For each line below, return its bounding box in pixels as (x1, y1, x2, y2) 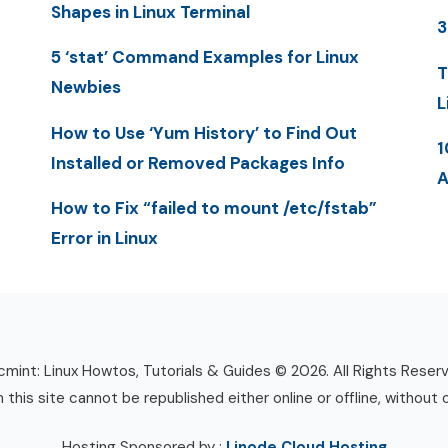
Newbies (50, 76, 121, 99)
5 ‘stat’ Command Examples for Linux (50, 46, 359, 69)
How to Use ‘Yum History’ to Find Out (50, 121, 357, 144)
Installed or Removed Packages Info (50, 151, 345, 174)
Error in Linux (50, 226, 158, 249)
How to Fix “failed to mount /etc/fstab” (50, 196, 377, 219)
